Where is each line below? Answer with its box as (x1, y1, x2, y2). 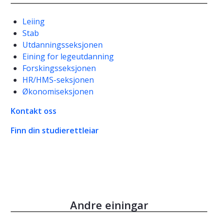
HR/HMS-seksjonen (22, 74, 94, 86)
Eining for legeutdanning (22, 51, 114, 62)
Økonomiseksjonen (22, 86, 93, 97)
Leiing (22, 16, 45, 27)
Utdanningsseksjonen (22, 39, 103, 51)
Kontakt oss (11, 106, 58, 117)
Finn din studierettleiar (11, 125, 99, 136)
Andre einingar (70, 198, 148, 213)
